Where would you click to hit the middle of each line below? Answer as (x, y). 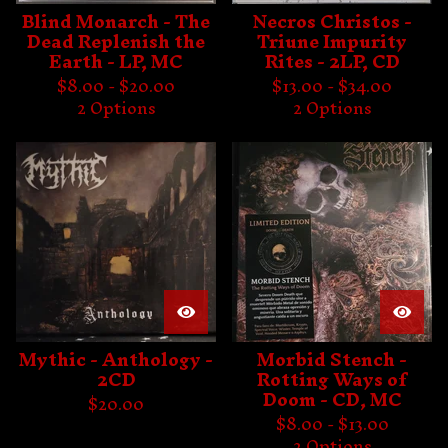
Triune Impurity (332, 41)
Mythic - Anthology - (116, 359)
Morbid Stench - (332, 359)
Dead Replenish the (116, 41)
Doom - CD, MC (332, 399)
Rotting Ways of (332, 379)
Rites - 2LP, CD (332, 61)
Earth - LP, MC (116, 61)
